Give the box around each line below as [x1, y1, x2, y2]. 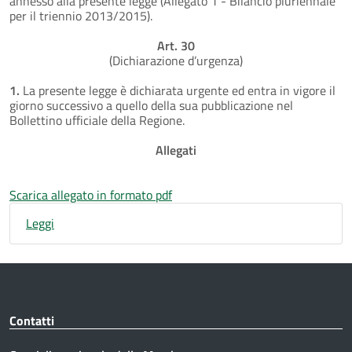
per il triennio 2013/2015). [9, 5, 152, 25]
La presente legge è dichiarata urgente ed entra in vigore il [23, 80, 335, 100]
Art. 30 [157, 35, 195, 55]
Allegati [156, 140, 196, 159]
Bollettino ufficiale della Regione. [9, 110, 185, 130]
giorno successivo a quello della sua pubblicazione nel [9, 95, 293, 115]
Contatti [9, 310, 54, 330]
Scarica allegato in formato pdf [9, 185, 172, 204]
